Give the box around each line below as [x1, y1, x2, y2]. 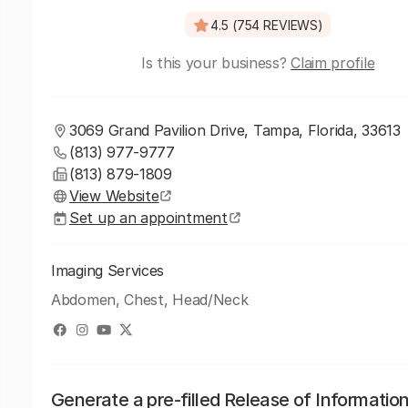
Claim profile [291, 54, 375, 72]
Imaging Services [51, 261, 165, 280]
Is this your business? [141, 54, 291, 72]
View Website [69, 187, 159, 205]
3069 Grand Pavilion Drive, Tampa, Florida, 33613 [69, 121, 401, 139]
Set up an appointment [69, 209, 228, 227]
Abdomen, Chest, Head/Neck [51, 291, 249, 309]
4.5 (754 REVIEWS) [210, 16, 323, 33]
